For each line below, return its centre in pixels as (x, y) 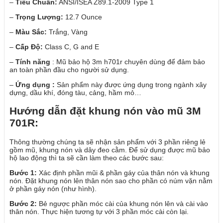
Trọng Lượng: (39, 17)
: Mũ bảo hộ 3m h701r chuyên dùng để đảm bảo (128, 61)
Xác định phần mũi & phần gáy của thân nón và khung (123, 172)
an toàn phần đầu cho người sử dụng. (69, 69)
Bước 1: (23, 172)
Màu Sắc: (31, 32)
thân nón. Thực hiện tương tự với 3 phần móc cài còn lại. (99, 211)
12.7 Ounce (83, 17)
